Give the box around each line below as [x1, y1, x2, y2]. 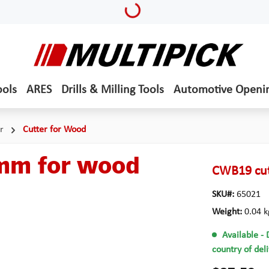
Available [222, 231, 259, 241]
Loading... [125, 1, 165, 17]
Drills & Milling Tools [61, 84, 164, 96]
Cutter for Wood [23, 125, 86, 134]
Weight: [211, 207, 244, 217]
